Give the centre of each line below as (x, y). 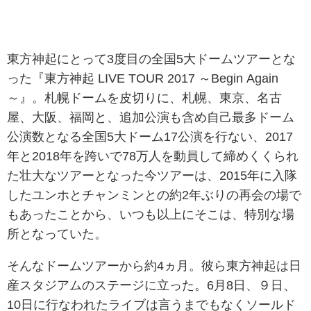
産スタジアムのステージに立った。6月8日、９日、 (151, 285)
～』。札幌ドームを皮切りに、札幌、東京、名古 (144, 98)
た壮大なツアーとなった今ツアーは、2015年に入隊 (152, 175)
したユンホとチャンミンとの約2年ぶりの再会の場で (154, 195)
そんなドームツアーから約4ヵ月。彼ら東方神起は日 (154, 266)
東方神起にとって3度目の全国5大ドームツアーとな (151, 59)
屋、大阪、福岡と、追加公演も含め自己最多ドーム (151, 117)
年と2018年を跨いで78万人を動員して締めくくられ (153, 156)
